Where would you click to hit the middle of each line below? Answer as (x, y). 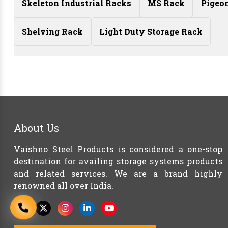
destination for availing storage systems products (118, 161)
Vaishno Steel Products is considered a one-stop (118, 149)
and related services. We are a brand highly (118, 173)
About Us (36, 128)
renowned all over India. (64, 186)
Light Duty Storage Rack (151, 31)
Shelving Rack (52, 31)
